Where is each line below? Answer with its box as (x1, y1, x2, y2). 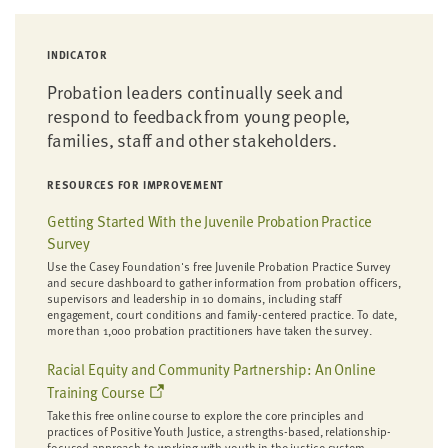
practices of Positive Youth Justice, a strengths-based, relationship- (47, 422, 391, 440)
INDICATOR (47, 46, 108, 63)
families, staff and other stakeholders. (47, 126, 337, 153)
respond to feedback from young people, (47, 102, 351, 129)
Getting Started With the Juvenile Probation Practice (47, 210, 373, 232)
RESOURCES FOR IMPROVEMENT (47, 176, 225, 193)
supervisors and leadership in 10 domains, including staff (47, 289, 343, 307)
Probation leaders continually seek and (47, 78, 344, 105)
